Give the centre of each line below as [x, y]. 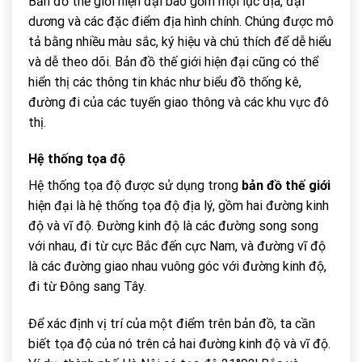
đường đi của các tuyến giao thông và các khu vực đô [179, 102]
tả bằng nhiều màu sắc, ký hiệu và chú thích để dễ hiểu [180, 41]
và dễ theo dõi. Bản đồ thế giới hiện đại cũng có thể [173, 61]
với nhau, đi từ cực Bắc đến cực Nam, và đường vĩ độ [177, 246]
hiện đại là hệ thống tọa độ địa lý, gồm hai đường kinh [179, 206]
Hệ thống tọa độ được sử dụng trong [135, 186]
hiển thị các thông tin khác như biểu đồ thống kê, [165, 82]
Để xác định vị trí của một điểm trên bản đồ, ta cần [172, 324]
